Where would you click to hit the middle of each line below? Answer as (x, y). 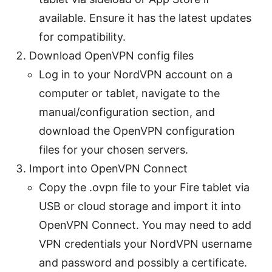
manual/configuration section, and (127, 112)
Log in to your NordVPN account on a (136, 74)
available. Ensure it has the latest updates (145, 18)
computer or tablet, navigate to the (129, 93)
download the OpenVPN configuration (137, 131)
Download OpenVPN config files (111, 55)
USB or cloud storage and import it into (140, 206)
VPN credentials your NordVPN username (145, 243)
